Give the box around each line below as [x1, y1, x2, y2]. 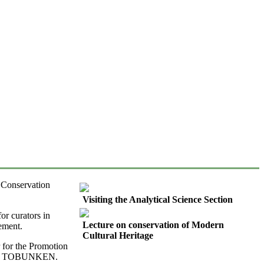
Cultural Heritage [82, 230, 153, 241]
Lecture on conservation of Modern [82, 220, 224, 230]
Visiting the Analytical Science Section [82, 194, 233, 205]
